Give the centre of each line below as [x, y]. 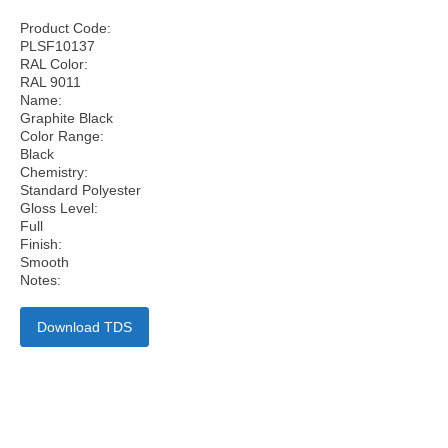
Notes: [40, 280]
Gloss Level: [59, 208]
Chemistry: [54, 172]
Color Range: [62, 136]
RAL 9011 [50, 82]
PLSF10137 [57, 46]
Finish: [41, 244]
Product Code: [65, 28]
